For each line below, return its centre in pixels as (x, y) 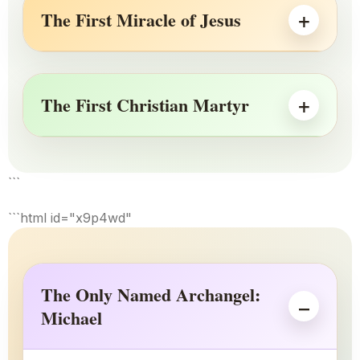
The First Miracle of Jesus (141, 20)
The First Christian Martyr (145, 105)
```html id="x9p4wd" (70, 218)
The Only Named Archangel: (151, 295)
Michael (72, 318)
